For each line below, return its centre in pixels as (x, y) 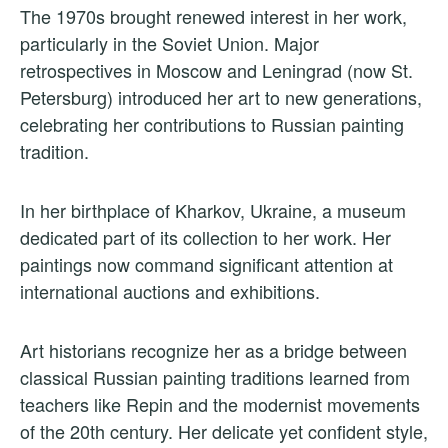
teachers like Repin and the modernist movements (220, 404)
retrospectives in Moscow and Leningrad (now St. (216, 70)
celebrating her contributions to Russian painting (212, 124)
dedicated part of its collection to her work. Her (205, 237)
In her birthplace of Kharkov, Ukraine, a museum (213, 210)
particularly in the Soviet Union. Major (169, 43)
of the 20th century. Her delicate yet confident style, (224, 431)
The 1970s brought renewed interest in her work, (213, 16)
